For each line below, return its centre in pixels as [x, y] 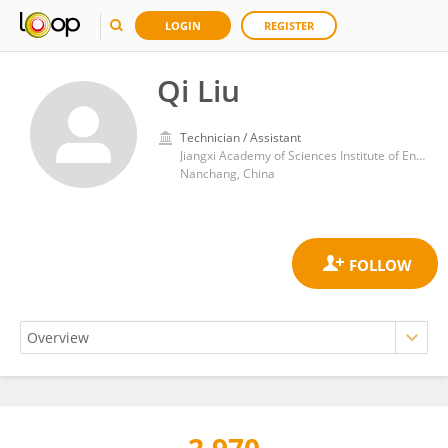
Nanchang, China [227, 173]
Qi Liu [198, 90]
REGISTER [289, 25]
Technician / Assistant [240, 137]
